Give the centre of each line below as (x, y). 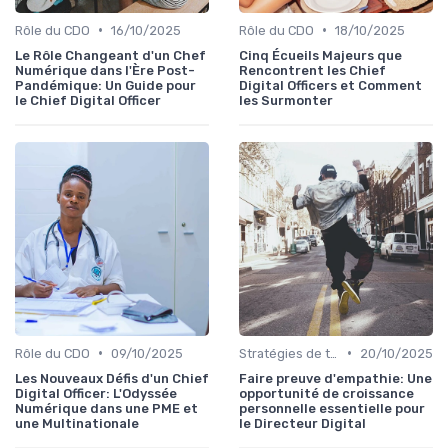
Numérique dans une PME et (106, 408)
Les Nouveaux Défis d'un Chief (112, 378)
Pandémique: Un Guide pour (105, 85)
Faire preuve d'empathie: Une (335, 378)
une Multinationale (77, 423)
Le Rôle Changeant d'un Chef (110, 55)
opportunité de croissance (326, 393)
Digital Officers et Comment (330, 85)
